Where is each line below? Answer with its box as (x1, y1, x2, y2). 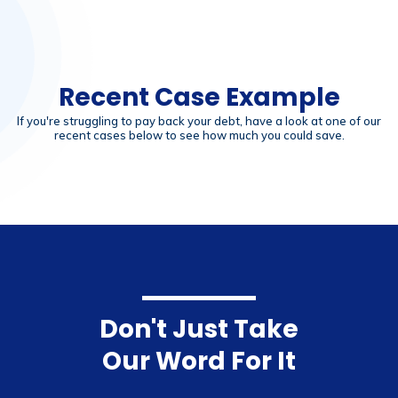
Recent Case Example (58, 80, 340, 115)
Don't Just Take (99, 312, 298, 346)
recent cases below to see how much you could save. (53, 128, 345, 142)
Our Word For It (102, 344, 296, 378)
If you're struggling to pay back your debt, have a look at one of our (17, 114, 381, 128)
